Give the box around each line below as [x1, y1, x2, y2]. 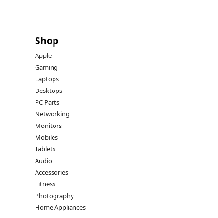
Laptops [35, 74, 59, 84]
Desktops [35, 86, 62, 95]
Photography [35, 191, 74, 200]
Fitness [35, 180, 55, 189]
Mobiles [35, 133, 58, 142]
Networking [35, 109, 70, 119]
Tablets [35, 145, 55, 154]
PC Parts [35, 98, 59, 107]
